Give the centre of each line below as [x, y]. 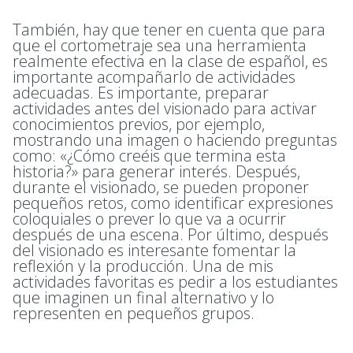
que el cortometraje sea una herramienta [160, 46]
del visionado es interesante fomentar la [154, 251]
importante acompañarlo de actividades [154, 77]
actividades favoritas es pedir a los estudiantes [175, 282]
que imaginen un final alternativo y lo [143, 298]
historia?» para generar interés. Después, [156, 172]
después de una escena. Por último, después [171, 235]
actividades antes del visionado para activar [165, 109]
